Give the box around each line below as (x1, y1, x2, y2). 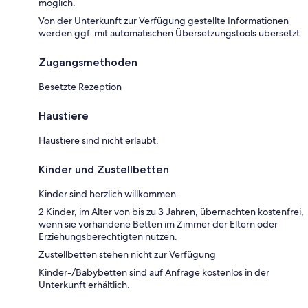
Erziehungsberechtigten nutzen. (38, 230, 177, 243)
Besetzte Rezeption (38, 80, 122, 93)
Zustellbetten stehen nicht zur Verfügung (38, 247, 216, 261)
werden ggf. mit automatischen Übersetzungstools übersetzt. (38, 26, 302, 39)
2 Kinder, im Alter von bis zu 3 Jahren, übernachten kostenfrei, (38, 205, 304, 218)
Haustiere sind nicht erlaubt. (38, 133, 159, 146)
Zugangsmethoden (38, 55, 137, 69)
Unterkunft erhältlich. (38, 278, 130, 291)
